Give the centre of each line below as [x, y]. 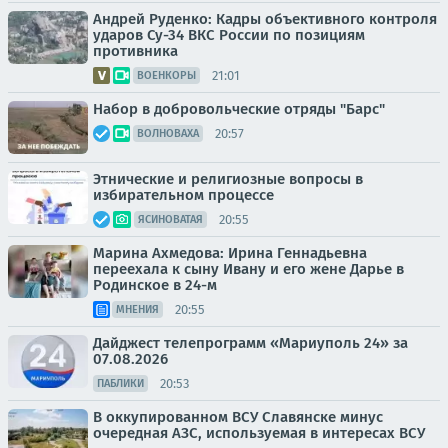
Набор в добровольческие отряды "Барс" [239, 109]
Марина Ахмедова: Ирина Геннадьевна [230, 253]
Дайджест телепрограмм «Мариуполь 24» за [250, 343]
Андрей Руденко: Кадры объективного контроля [265, 19]
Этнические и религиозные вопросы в [228, 179]
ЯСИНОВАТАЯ [170, 219]
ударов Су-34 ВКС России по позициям [229, 35]
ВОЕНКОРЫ [166, 75]
